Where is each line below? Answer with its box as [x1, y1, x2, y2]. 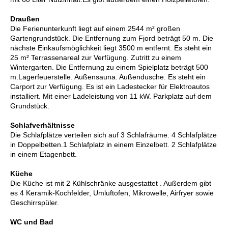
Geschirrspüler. [10, 198, 59, 207]
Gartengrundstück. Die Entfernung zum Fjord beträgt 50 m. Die [10, 34, 213, 43]
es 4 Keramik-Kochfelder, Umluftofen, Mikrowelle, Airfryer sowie [10, 189, 214, 197]
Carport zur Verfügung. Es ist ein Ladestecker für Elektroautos [10, 82, 210, 91]
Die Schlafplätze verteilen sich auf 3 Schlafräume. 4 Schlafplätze [10, 131, 217, 139]
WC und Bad [10, 218, 53, 226]
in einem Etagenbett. [10, 150, 77, 159]
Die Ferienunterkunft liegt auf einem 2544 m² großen [10, 24, 180, 33]
